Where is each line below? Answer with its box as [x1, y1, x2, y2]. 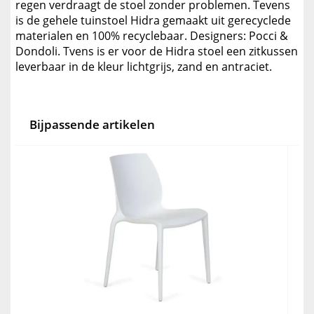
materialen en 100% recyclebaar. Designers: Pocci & [15, 28, 288, 44]
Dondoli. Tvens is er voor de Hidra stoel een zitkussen [15, 43, 298, 60]
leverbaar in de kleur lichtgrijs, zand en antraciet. [15, 59, 272, 75]
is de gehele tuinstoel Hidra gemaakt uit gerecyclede [15, 13, 291, 29]
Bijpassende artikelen [29, 116, 155, 133]
